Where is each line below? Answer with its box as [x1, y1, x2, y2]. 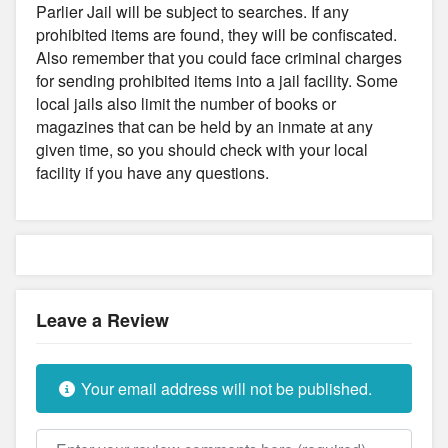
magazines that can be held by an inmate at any [36, 114, 373, 138]
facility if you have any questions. [36, 160, 269, 184]
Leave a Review [36, 306, 169, 333]
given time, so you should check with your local [36, 137, 368, 161]
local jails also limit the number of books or [36, 91, 336, 115]
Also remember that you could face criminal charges [36, 45, 402, 69]
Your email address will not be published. [77, 376, 372, 400]
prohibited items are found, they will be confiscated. [36, 22, 397, 46]
